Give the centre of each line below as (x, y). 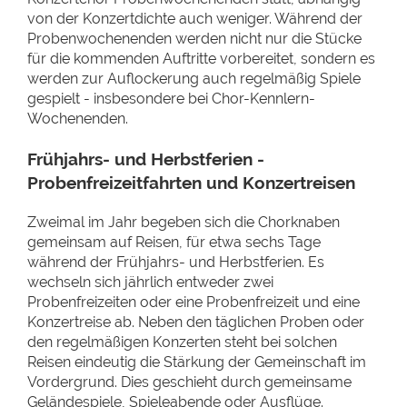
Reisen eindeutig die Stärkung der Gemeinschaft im (197, 362)
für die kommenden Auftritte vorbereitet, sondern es (201, 59)
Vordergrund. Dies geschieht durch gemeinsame (189, 382)
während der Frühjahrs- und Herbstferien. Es (176, 262)
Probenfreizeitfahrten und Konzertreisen (191, 183)
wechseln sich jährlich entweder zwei (150, 282)
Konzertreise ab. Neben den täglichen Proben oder (196, 322)
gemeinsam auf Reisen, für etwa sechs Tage (174, 242)
